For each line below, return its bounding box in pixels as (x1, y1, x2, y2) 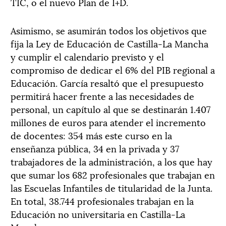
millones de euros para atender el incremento (11, 115, 206, 129)
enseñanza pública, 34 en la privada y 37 (11, 141, 179, 155)
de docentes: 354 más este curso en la (11, 128, 172, 142)
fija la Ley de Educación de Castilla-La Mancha (11, 36, 208, 50)
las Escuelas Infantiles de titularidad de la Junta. (11, 180, 212, 194)
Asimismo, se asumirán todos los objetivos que (11, 23, 207, 37)
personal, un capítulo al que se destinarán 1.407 (11, 101, 210, 116)
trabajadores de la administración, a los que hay (11, 154, 212, 168)
